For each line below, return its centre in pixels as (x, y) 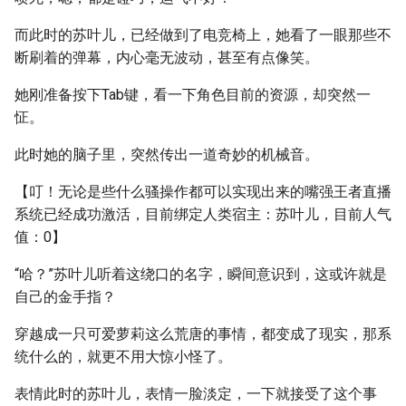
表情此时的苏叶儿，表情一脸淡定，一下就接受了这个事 (196, 394)
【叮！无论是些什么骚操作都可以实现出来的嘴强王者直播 (203, 192)
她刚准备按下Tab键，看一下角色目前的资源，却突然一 (193, 95)
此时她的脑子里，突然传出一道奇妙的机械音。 (167, 155)
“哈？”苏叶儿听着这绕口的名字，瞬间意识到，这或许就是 (201, 274)
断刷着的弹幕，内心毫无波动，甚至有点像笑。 (167, 58)
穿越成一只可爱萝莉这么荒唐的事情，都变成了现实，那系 (203, 334)
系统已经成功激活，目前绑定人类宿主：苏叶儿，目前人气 (203, 214)
